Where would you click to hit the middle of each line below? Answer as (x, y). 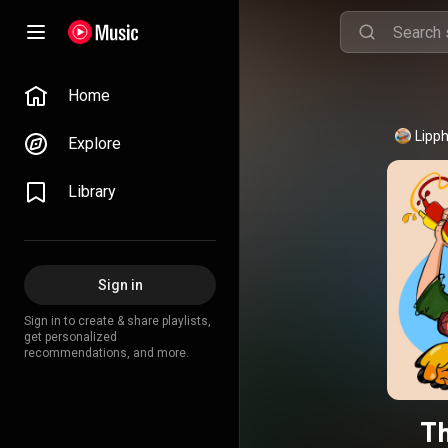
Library (92, 191)
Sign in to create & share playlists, (117, 321)
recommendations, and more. (106, 353)
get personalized (70, 337)
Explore (94, 143)
